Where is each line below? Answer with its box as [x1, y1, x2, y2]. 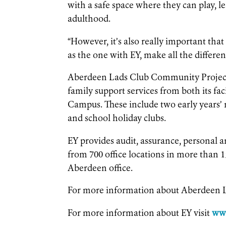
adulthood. [68, 15, 113, 24]
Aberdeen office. [68, 164, 135, 173]
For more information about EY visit [68, 209, 212, 218]
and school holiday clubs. [68, 115, 168, 124]
